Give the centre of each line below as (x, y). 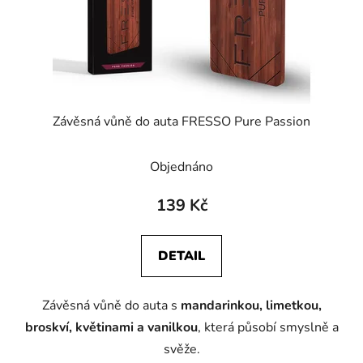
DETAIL (181, 256)
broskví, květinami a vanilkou (111, 328)
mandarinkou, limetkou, (251, 306)
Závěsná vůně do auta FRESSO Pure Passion (181, 122)
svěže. (181, 350)
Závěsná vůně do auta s (111, 306)
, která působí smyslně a (268, 328)
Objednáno (181, 167)
